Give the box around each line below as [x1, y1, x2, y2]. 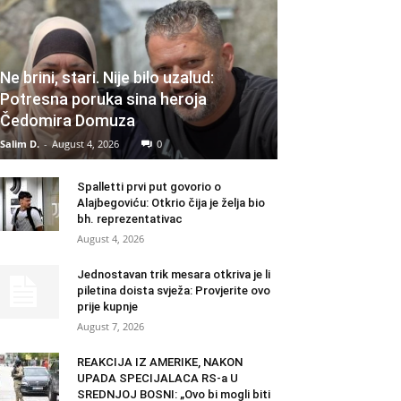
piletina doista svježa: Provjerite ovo [77, 284, 270, 298]
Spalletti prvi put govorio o [77, 180, 221, 194]
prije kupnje [77, 300, 138, 314]
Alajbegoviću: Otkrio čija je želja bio [77, 196, 265, 210]
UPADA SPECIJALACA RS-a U [77, 371, 238, 386]
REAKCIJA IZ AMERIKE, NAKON [77, 355, 243, 370]
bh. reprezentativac [77, 212, 183, 226]
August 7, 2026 [77, 320, 144, 334]
